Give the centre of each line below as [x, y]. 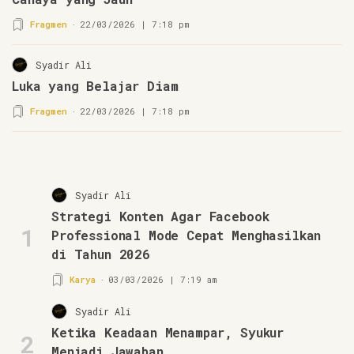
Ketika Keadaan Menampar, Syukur [168, 332]
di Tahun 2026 [101, 254]
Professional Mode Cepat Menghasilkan [186, 235]
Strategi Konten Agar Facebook [160, 216]
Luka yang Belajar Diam [95, 85]
